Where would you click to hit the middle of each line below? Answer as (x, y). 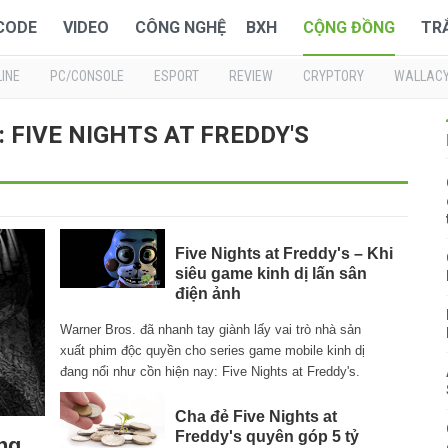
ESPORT (176, 76)
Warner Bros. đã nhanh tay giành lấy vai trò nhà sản (211, 330)
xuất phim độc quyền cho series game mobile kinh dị (213, 351)
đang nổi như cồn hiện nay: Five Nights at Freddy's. (210, 372)
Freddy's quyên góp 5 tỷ (266, 437)
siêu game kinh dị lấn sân (270, 274)
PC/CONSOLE (87, 76)
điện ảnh (207, 294)
